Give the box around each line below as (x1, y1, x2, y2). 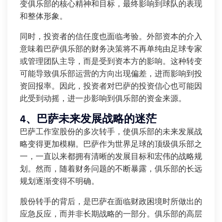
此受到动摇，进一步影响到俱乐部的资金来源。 (20, 93, 186, 105)
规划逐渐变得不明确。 (20, 176, 99, 187)
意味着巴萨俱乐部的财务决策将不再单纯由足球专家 (20, 44, 202, 55)
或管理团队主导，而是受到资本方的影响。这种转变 (20, 56, 202, 67)
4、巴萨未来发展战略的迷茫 (20, 112, 157, 127)
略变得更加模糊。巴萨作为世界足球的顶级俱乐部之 (20, 139, 202, 150)
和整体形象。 (20, 11, 67, 22)
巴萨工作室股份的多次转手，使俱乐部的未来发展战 (20, 126, 202, 138)
